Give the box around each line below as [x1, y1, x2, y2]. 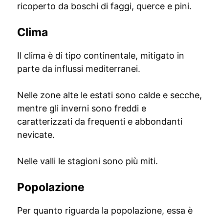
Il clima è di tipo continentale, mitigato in [17, 50, 184, 61]
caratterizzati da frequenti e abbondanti [17, 116, 182, 127]
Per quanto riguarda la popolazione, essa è [17, 205, 193, 216]
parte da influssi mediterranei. [17, 64, 140, 74]
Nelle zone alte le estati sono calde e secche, [17, 90, 202, 100]
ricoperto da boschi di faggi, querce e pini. [17, 1, 192, 11]
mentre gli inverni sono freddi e [17, 103, 146, 113]
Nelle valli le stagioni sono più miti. [17, 156, 158, 166]
